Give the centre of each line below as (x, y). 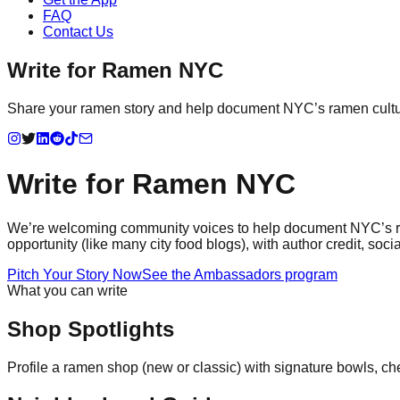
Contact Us (78, 32)
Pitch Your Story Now (75, 274)
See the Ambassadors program (240, 274)
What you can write (67, 290)
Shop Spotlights (91, 329)
